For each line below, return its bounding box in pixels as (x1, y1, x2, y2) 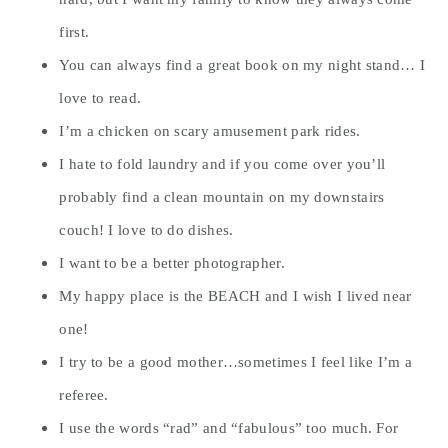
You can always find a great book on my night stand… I (59, 56, 426, 74)
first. (59, 23, 90, 41)
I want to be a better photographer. (59, 254, 285, 272)
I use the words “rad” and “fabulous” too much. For (59, 419, 399, 437)
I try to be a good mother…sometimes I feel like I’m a (59, 353, 413, 371)
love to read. (59, 89, 142, 107)
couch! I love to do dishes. (59, 221, 234, 239)
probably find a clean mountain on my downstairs (59, 188, 385, 206)
